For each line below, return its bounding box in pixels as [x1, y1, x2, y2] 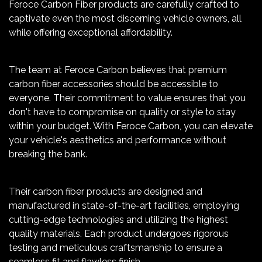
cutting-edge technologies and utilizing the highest [9, 214, 228, 226]
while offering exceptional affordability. [9, 27, 173, 39]
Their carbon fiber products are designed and [9, 186, 202, 198]
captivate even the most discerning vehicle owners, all [9, 13, 242, 25]
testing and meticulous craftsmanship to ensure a [9, 242, 222, 254]
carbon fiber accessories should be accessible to [9, 78, 218, 90]
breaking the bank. [9, 149, 87, 160]
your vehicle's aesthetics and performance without [9, 135, 226, 146]
